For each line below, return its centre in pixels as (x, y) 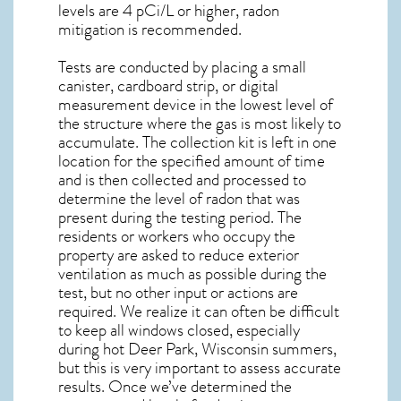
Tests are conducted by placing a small (182, 68)
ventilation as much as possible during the (192, 274)
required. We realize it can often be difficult (199, 312)
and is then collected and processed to (182, 180)
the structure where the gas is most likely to (200, 124)
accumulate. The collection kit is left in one (197, 143)
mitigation (91, 29)
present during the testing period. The (180, 218)
